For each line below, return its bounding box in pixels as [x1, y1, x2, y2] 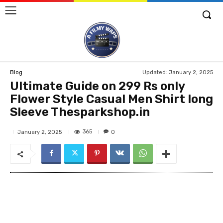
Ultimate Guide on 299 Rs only [10, 79, 185, 94]
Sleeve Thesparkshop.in [10, 105, 150, 119]
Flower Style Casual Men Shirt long [10, 92, 213, 107]
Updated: [142, 69, 167, 76]
